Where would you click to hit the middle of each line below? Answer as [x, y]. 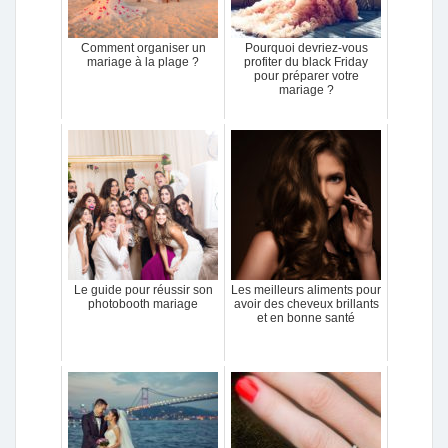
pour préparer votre [306, 76]
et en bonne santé [306, 318]
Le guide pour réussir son [143, 290]
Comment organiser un [143, 48]
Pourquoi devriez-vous [306, 48]
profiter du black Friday [306, 62]
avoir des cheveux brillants [306, 304]
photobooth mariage [143, 304]
